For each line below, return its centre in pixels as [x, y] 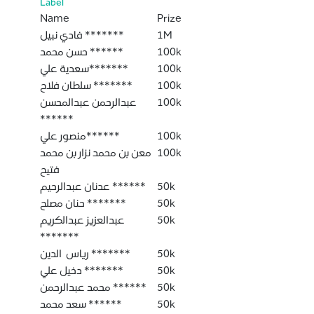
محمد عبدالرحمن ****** [128, 287]
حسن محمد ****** [105, 52]
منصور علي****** [103, 136]
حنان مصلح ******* [105, 203]
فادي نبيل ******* [103, 35]
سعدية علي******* [108, 68]
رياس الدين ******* [109, 253]
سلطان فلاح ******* [111, 85]
